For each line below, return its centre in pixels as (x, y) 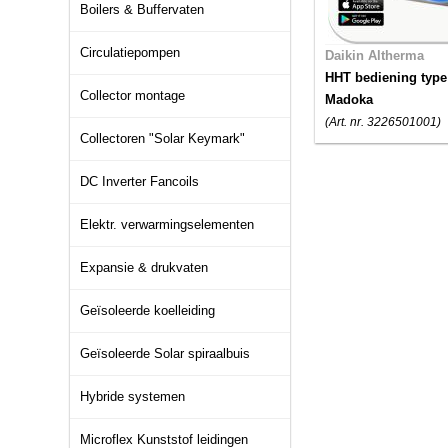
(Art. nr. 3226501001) (383, 122)
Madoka (349, 99)
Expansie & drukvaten (144, 267)
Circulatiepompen (130, 52)
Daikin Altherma (374, 55)
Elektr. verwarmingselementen (167, 224)
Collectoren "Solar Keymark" (162, 138)
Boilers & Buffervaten (142, 9)
